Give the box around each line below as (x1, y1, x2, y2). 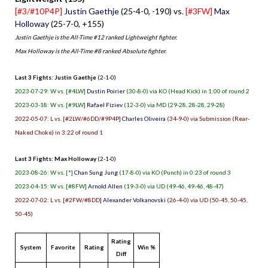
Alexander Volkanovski (103, 196, 166, 203)
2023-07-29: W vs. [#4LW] (15, 87, 87, 95)
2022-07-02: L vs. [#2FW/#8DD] (15, 196, 103, 203)
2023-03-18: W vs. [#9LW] (15, 100, 87, 108)
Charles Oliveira (122, 114, 166, 122)
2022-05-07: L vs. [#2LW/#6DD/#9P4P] (15, 114, 122, 122)
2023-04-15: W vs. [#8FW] (15, 182, 88, 190)
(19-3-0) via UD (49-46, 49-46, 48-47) (123, 182, 224, 190)
